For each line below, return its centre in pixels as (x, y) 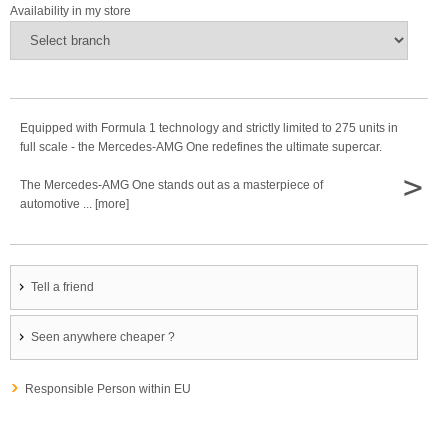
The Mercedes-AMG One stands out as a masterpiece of (171, 185)
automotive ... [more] (74, 204)
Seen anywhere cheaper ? (103, 337)
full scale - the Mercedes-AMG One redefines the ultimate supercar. (201, 147)
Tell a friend (62, 287)
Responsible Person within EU (108, 389)
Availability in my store (70, 11)
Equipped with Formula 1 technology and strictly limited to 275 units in (209, 128)
